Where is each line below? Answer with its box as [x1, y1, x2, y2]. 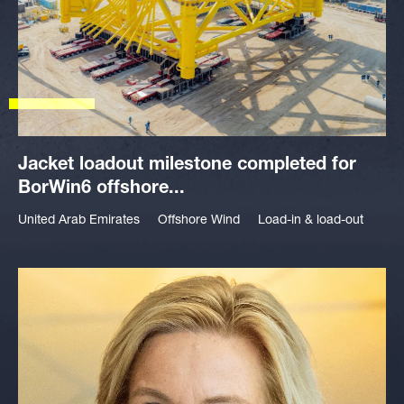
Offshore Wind [158, 215, 240, 227]
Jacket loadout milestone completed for [18, 157, 356, 175]
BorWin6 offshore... [18, 180, 185, 198]
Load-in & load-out [258, 215, 363, 227]
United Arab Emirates [18, 215, 140, 227]
